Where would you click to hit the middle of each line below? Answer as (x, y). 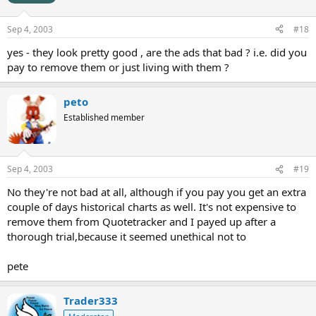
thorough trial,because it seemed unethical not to (127, 236)
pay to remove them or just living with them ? (118, 67)
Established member (104, 117)
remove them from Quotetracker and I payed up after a (141, 221)
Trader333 (91, 300)
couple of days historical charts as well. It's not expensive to (152, 207)
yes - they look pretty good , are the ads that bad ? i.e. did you (157, 52)
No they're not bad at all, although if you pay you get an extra (157, 192)
